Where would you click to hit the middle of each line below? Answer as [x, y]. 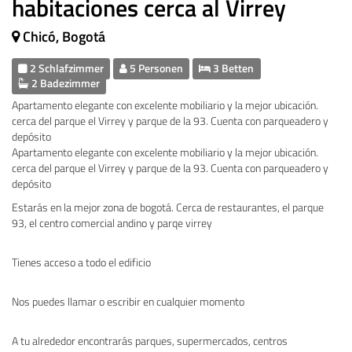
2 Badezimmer [65, 83]
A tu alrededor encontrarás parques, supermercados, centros [150, 341]
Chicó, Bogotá [64, 37]
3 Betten [233, 68]
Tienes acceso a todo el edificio [81, 262]
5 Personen [156, 68]
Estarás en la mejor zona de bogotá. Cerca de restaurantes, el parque [168, 207]
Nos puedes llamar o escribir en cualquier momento [128, 301]
